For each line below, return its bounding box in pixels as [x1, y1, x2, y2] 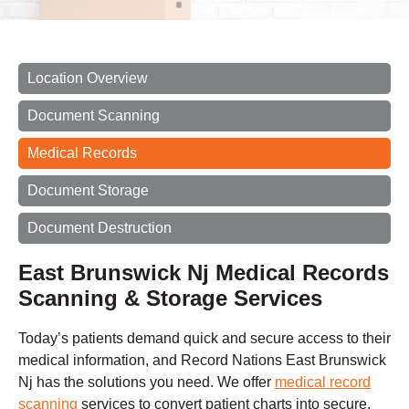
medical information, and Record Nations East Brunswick [18, 352, 386, 369]
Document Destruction [27, 220, 172, 236]
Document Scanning [27, 108, 160, 124]
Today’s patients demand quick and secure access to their [18, 330, 391, 347]
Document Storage [27, 183, 149, 199]
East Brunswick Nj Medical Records [18, 260, 389, 286]
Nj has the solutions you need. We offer [18, 374, 275, 391]
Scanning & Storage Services [18, 286, 322, 311]
